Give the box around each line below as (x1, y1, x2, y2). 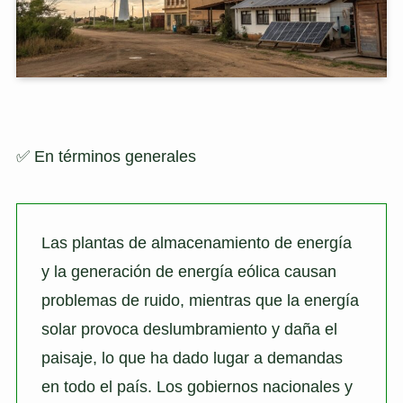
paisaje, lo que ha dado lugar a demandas (40, 348, 343, 367)
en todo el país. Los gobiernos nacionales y (40, 377, 353, 396)
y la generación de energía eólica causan (40, 262, 336, 281)
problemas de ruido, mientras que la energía (40, 291, 359, 309)
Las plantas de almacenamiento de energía (40, 233, 352, 252)
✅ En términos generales (15, 148, 196, 166)
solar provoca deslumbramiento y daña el (40, 319, 337, 338)
